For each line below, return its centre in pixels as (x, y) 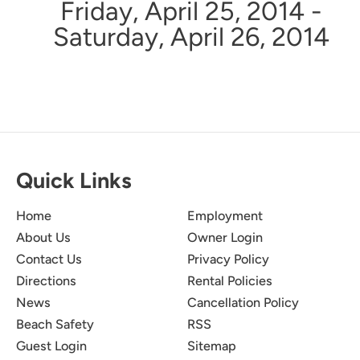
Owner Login (225, 237)
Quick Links (74, 180)
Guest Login (51, 346)
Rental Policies (230, 281)
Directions (46, 281)
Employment (225, 216)
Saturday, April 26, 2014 (191, 36)
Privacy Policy (228, 259)
